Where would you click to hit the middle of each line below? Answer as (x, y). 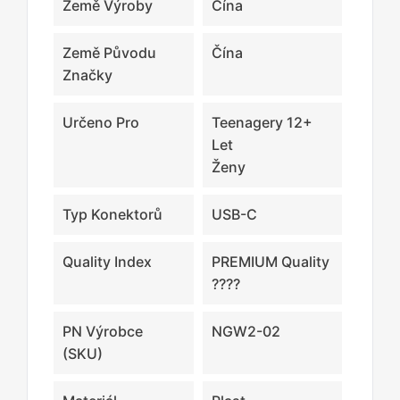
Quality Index (107, 261)
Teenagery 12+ (262, 122)
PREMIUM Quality (270, 261)
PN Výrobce (103, 331)
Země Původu (109, 52)
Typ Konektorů (112, 214)
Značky (87, 75)
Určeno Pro (101, 122)
